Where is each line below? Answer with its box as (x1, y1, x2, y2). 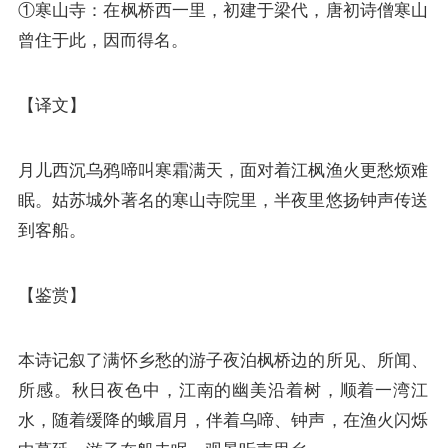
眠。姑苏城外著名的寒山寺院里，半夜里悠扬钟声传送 (18, 189, 428, 210)
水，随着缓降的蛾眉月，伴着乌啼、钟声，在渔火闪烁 (18, 409, 428, 430)
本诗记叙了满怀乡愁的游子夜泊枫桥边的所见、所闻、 (18, 349, 428, 370)
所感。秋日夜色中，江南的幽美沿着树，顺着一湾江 (18, 379, 428, 400)
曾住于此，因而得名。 (18, 29, 188, 50)
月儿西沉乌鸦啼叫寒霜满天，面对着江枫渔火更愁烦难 (18, 159, 428, 180)
